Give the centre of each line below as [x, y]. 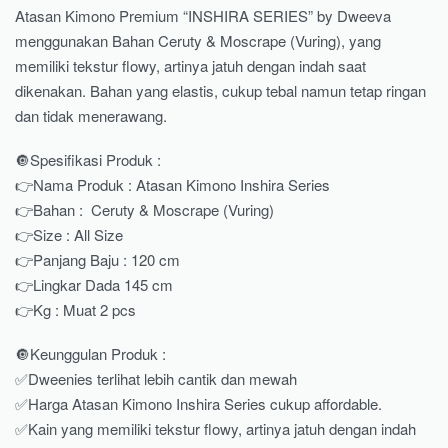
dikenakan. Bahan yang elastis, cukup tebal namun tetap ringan [220, 91]
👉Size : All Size [69, 235]
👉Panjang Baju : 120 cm [97, 260]
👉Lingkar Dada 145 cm [94, 285]
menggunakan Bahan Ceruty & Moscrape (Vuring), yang [198, 41]
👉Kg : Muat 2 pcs [75, 310]
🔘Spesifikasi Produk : [88, 160]
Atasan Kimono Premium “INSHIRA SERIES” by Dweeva [203, 16]
